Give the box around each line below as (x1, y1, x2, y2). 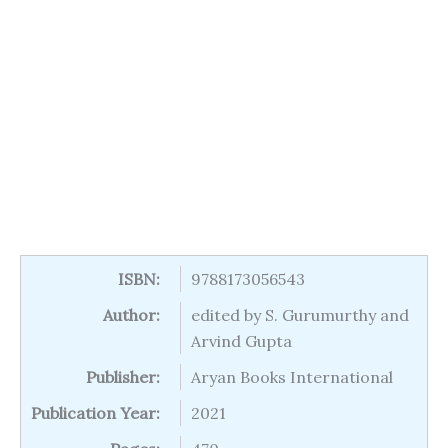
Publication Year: (31, 403, 160, 423)
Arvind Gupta (191, 331, 292, 351)
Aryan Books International (191, 367, 393, 387)
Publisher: (86, 367, 160, 387)
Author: (103, 305, 160, 325)
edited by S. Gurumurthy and (191, 305, 409, 325)
